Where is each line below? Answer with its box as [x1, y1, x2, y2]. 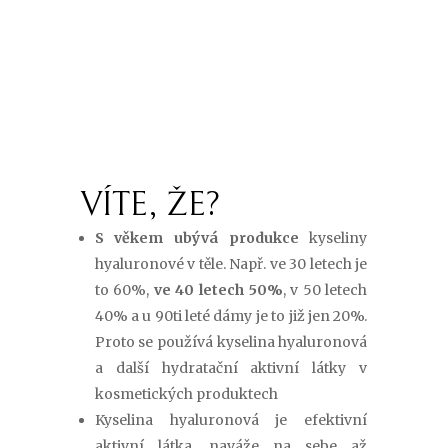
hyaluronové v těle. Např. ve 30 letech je [94, 255, 368, 274]
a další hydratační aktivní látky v [94, 359, 368, 378]
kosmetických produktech [94, 385, 278, 404]
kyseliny [298, 229, 368, 248]
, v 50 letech [282, 281, 368, 300]
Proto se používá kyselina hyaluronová [94, 333, 368, 352]
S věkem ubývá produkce [94, 229, 299, 248]
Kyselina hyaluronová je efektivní [94, 411, 368, 430]
